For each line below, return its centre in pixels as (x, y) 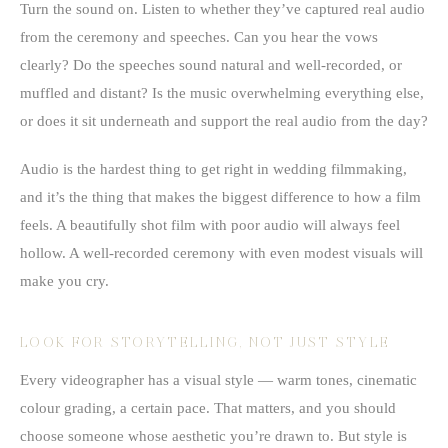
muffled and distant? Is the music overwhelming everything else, (222, 92)
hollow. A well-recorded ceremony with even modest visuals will (221, 252)
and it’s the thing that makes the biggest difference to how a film (220, 196)
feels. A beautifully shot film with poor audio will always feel (210, 224)
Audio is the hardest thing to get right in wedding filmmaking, (213, 168)
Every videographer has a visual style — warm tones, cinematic (218, 379)
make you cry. (64, 280)
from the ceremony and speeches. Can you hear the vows (199, 36)
